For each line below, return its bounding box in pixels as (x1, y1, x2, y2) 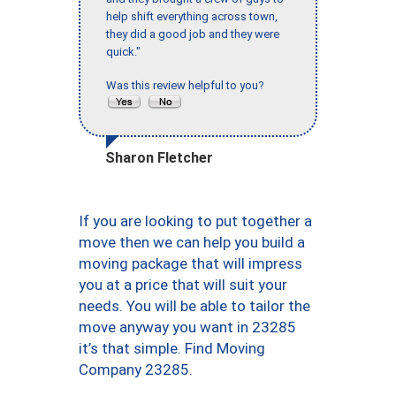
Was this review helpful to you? (106, 79, 270, 93)
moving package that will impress (79, 255, 302, 273)
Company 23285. (79, 361, 193, 379)
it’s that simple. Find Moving (79, 339, 265, 358)
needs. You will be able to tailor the (79, 297, 310, 316)
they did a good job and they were (106, 27, 279, 42)
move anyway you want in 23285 (79, 318, 296, 337)
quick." (106, 45, 141, 59)
